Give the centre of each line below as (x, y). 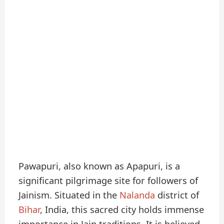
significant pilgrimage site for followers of (108, 181)
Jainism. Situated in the (69, 195)
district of (177, 195)
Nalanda (137, 195)
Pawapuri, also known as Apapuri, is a (99, 166)
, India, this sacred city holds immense (122, 210)
